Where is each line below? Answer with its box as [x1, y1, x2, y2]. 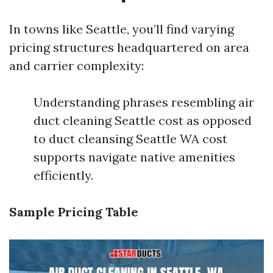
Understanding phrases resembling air [34, 94, 254, 110]
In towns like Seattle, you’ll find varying [9, 21, 234, 37]
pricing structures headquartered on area [9, 40, 249, 55]
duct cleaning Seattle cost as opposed [34, 113, 252, 129]
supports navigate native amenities [34, 149, 235, 165]
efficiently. [34, 168, 93, 183]
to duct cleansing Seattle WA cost [34, 131, 227, 147]
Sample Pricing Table [9, 204, 138, 220]
